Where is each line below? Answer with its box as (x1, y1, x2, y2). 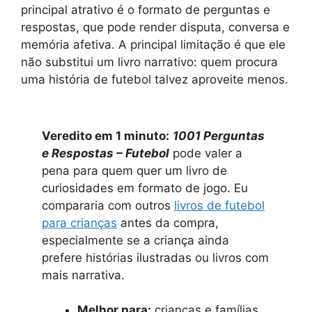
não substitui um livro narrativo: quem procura (21, 55, 278, 69)
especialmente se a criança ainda (42, 233, 229, 247)
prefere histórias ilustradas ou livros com (42, 250, 269, 265)
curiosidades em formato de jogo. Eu (42, 180, 248, 195)
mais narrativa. (42, 267, 125, 282)
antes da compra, (117, 215, 219, 230)
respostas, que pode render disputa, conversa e (21, 20, 290, 34)
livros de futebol (174, 198, 265, 212)
